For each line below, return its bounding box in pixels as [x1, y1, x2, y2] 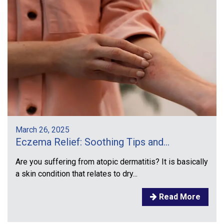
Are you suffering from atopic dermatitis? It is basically [15, 157, 208, 167]
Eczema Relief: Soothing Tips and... [15, 136, 169, 148]
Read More [157, 192, 200, 202]
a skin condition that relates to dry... [15, 169, 137, 179]
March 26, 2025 [15, 125, 69, 135]
